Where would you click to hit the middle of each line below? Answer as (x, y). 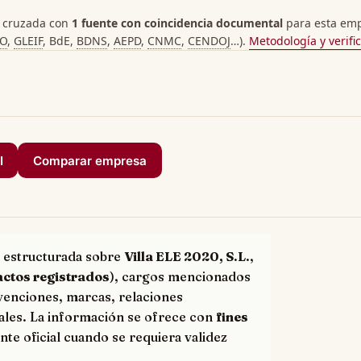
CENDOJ (209, 41)
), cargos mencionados (180, 277)
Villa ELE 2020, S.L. (187, 257)
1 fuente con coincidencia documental (177, 23)
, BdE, (60, 41)
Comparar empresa (89, 160)
